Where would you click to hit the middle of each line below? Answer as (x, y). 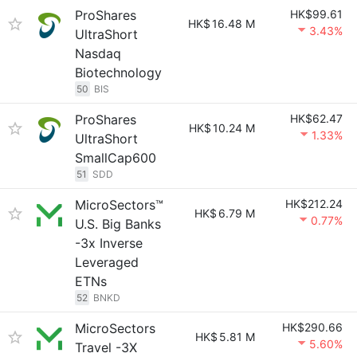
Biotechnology (118, 73)
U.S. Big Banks (118, 224)
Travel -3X (106, 347)
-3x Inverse (109, 243)
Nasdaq (98, 53)
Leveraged (107, 262)
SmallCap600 (116, 158)
